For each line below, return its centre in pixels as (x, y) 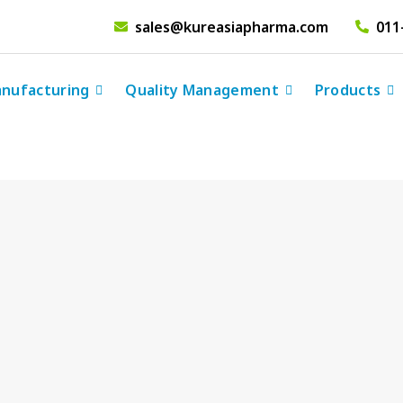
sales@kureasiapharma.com (232, 27)
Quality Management (202, 90)
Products (348, 90)
